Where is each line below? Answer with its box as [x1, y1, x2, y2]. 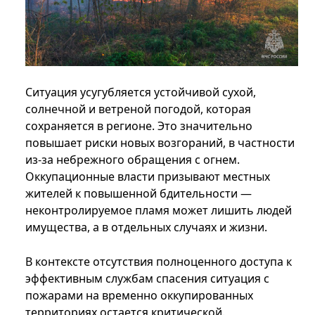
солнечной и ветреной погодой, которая [25, 101, 251, 117]
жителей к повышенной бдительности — [25, 185, 252, 201]
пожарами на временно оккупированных [25, 287, 253, 303]
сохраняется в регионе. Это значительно [25, 117, 252, 134]
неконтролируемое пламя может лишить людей [25, 202, 292, 218]
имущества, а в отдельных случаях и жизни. [25, 219, 267, 235]
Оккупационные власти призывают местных [25, 168, 270, 184]
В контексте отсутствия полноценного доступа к [25, 253, 292, 269]
